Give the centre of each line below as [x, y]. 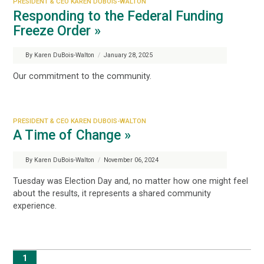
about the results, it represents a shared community [112, 193]
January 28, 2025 [127, 55]
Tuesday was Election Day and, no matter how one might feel [131, 181]
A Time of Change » [72, 136]
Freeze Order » [57, 31]
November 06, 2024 [130, 160]
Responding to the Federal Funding [118, 16]
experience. [35, 205]
